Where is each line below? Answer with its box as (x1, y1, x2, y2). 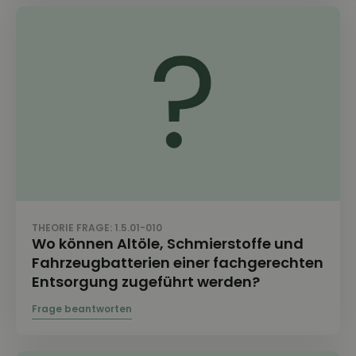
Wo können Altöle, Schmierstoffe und (32, 234, 304, 254)
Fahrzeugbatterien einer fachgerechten (32, 253, 323, 273)
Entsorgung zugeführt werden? (32, 272, 260, 292)
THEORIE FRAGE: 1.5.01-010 (32, 221, 162, 235)
